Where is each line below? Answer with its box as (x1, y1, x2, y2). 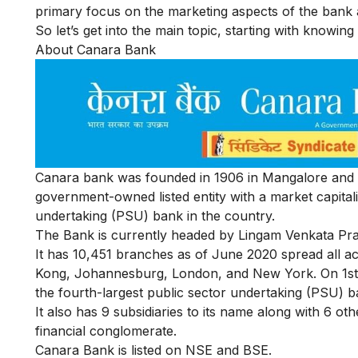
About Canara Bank (35, 41, 156, 58)
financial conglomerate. (35, 323, 181, 339)
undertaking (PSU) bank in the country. (35, 208, 279, 224)
